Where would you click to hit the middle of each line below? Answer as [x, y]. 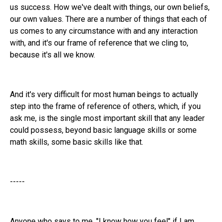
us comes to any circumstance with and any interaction [104, 31]
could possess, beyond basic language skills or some [103, 130]
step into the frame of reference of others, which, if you [105, 106]
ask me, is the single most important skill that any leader [107, 118]
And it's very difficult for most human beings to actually [104, 94]
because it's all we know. [53, 55]
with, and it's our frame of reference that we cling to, [99, 43]
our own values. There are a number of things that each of [109, 19]
